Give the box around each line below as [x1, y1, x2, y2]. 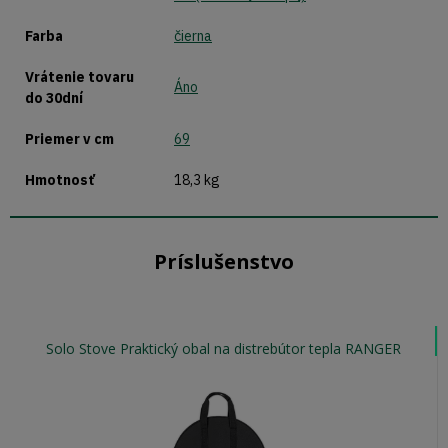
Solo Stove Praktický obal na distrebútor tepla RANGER [120, 339, 401, 359]
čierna [174, 27, 212, 46]
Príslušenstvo [154, 248, 294, 276]
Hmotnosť [25, 171, 94, 190]
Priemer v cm [25, 130, 114, 149]
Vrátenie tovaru [25, 68, 134, 87]
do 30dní [25, 89, 83, 108]
